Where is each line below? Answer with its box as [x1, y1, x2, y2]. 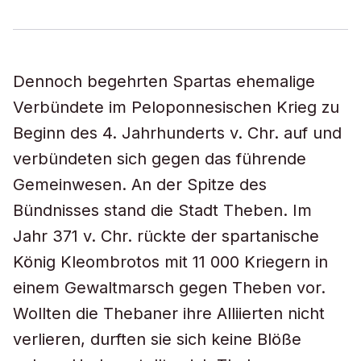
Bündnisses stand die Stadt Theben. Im [13, 201, 312, 220]
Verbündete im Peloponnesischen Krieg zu [13, 98, 339, 117]
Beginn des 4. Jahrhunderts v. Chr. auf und [13, 123, 342, 143]
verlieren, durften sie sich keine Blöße [13, 330, 301, 349]
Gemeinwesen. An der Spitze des [13, 175, 267, 194]
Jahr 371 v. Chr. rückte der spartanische [13, 226, 319, 246]
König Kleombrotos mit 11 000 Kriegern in [13, 252, 328, 272]
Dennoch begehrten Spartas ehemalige [13, 72, 315, 91]
